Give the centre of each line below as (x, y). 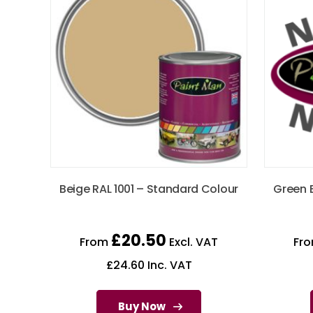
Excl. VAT (192, 242)
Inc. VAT (168, 265)
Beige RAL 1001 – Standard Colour (149, 189)
